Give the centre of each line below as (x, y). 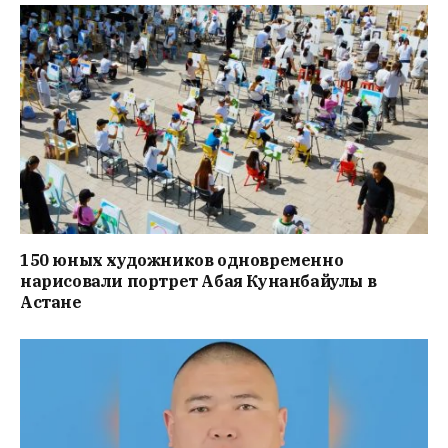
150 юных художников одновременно (182, 260)
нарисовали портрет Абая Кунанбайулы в (198, 281)
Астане (51, 302)
